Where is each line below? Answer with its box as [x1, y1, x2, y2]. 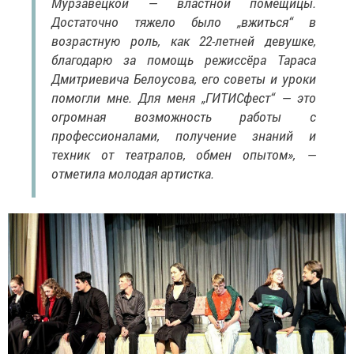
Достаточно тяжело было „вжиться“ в [51, 13, 316, 30]
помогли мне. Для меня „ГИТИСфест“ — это [51, 88, 316, 106]
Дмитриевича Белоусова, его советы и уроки [51, 70, 316, 87]
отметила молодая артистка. [51, 164, 214, 182]
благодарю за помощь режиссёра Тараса [51, 51, 316, 68]
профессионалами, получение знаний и [51, 126, 316, 144]
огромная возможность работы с [51, 107, 316, 125]
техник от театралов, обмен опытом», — [51, 145, 316, 163]
